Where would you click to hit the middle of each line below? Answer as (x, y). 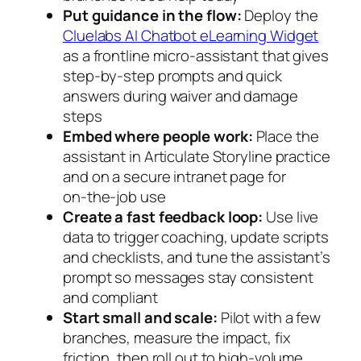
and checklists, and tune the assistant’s (197, 257)
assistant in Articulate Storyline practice (197, 157)
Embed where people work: (158, 137)
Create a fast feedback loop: (163, 217)
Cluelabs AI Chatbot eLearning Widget (191, 36)
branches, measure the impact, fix (177, 338)
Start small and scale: (140, 318)
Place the (286, 137)
